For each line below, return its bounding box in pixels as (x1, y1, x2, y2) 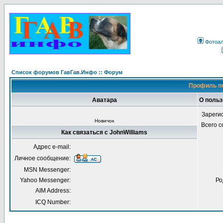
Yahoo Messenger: (20, 177, 71, 184)
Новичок (94, 118, 114, 123)
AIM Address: (35, 187, 71, 194)
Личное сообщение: (14, 155, 71, 162)
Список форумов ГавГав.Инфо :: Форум (11, 69, 122, 75)
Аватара (92, 97, 117, 104)
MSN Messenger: (24, 166, 71, 173)
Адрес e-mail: (33, 143, 71, 150)
